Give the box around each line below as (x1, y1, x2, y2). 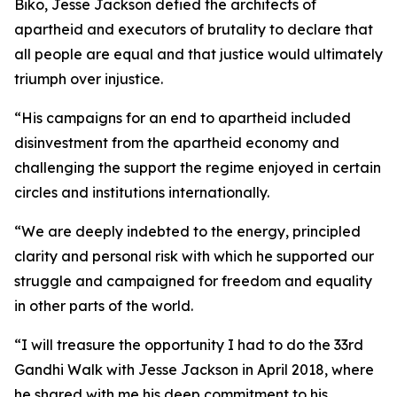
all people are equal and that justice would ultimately (14, 45, 383, 63)
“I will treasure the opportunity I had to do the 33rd (14, 336, 363, 354)
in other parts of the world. (14, 297, 193, 315)
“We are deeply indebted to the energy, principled (14, 222, 361, 240)
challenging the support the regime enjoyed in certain (14, 159, 381, 176)
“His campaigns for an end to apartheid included (14, 109, 351, 127)
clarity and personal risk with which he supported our (14, 247, 374, 265)
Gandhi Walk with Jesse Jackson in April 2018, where (14, 361, 374, 378)
